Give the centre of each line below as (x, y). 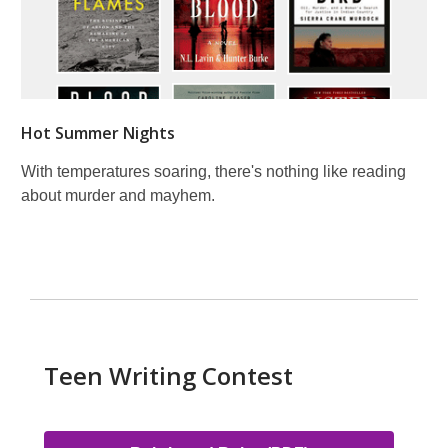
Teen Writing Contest (168, 375)
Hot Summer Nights (98, 132)
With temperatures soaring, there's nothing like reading (213, 171)
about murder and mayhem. (118, 195)
